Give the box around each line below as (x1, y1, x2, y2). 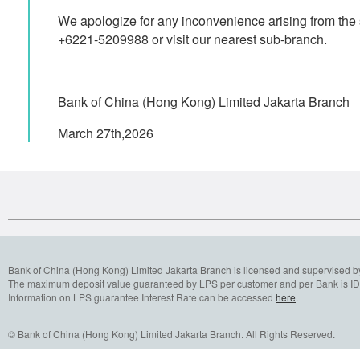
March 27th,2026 (58, 124, 153, 142)
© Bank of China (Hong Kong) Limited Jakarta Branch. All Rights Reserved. (8, 327, 335, 341)
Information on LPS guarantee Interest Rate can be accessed (8, 290, 276, 304)
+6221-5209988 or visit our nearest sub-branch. (58, 30, 327, 48)
